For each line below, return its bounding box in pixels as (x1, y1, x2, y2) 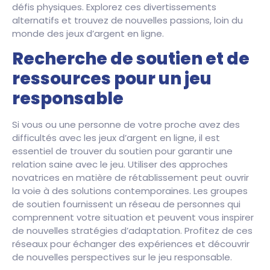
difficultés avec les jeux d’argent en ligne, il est (12, 131, 220, 145)
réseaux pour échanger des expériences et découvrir (12, 237, 250, 251)
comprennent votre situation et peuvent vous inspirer (12, 211, 254, 224)
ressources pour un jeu (12, 67, 212, 91)
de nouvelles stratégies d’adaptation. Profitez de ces (12, 224, 253, 237)
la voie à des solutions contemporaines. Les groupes (12, 184, 248, 198)
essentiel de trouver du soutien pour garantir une (12, 145, 233, 158)
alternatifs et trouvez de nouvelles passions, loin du (12, 14, 243, 27)
